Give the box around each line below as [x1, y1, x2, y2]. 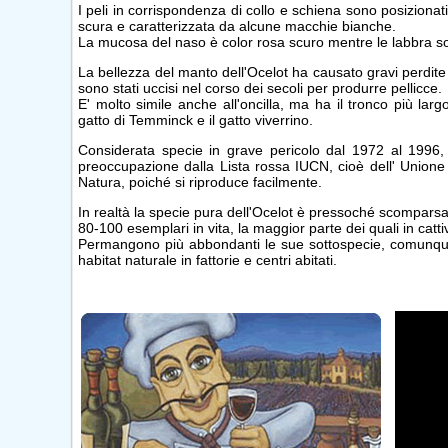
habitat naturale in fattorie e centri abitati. [78, 251, 337, 268]
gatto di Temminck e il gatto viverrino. [78, 111, 313, 128]
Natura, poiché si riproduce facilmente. [78, 173, 322, 190]
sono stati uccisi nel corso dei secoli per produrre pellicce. [78, 79, 442, 96]
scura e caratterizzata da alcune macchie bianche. [78, 17, 396, 34]
